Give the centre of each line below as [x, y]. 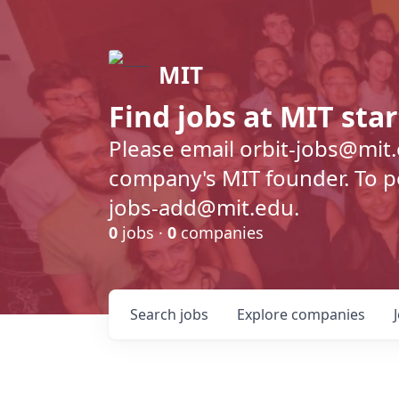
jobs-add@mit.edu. [204, 207]
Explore [264, 314]
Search [155, 314]
